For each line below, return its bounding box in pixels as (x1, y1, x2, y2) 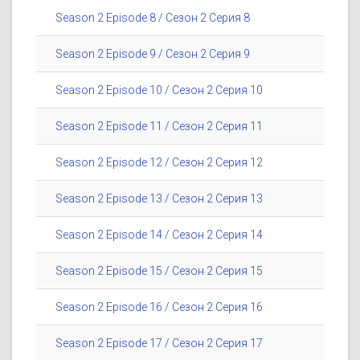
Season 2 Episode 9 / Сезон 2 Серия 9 (55, 47, 250, 61)
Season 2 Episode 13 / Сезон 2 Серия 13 (55, 192, 263, 206)
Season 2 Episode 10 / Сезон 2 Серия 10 (55, 84, 263, 97)
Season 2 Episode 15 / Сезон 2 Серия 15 (55, 264, 263, 278)
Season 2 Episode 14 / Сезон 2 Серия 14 (55, 228, 263, 242)
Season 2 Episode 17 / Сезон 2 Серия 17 (55, 337, 263, 350)
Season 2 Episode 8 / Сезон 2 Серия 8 (55, 11, 250, 25)
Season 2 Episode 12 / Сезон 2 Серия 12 (55, 156, 263, 170)
